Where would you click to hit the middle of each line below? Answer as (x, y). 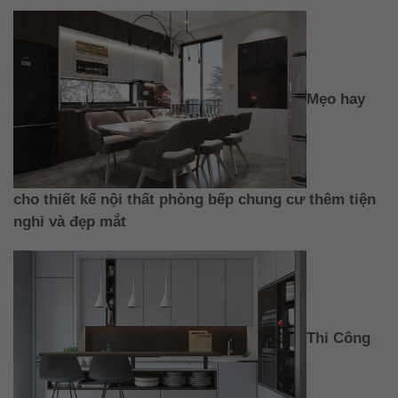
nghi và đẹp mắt (69, 222)
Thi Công (338, 338)
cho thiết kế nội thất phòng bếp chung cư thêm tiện (194, 200)
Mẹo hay (335, 99)
